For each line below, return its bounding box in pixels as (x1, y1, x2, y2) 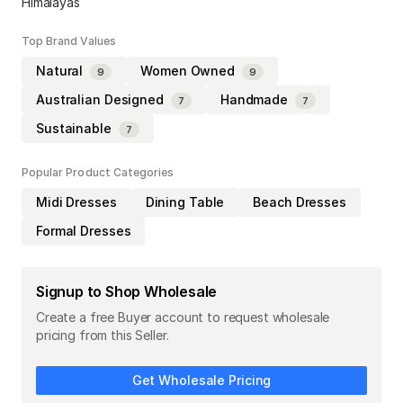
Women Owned (140, 62, 236, 78)
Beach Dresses (253, 193, 346, 210)
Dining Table (145, 193, 225, 210)
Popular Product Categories (22, 165, 175, 179)
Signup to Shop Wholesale (36, 282, 218, 300)
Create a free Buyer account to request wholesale (36, 309, 330, 325)
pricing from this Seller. (36, 327, 169, 343)
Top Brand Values (22, 33, 116, 48)
